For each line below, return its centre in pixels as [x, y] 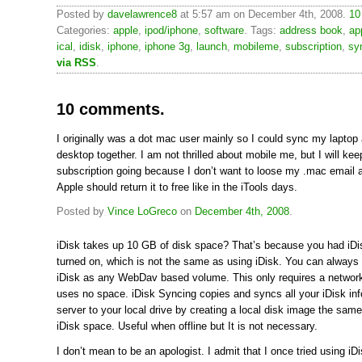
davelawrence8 [142, 14]
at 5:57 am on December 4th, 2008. [263, 14]
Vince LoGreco [142, 212]
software [224, 30]
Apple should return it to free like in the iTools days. [177, 187]
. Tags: [262, 30]
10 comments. [111, 109]
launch [212, 46]
